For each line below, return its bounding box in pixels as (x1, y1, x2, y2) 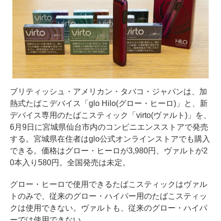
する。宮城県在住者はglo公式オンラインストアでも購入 (10, 135, 210, 144)
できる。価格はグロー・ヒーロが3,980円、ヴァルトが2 (10, 147, 208, 155)
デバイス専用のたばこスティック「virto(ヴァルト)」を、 (10, 111, 211, 120)
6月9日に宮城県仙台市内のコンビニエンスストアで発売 (10, 123, 208, 132)
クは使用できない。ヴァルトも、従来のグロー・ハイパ (10, 204, 207, 213)
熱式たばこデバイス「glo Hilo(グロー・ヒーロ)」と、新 (10, 99, 208, 108)
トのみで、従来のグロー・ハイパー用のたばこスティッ (10, 192, 207, 201)
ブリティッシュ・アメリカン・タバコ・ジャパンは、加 (10, 87, 207, 96)
